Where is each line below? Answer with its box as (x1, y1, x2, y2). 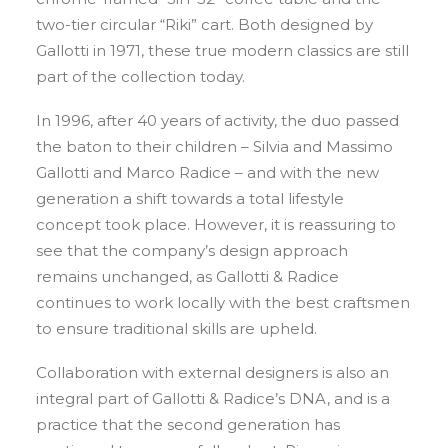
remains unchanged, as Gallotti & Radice (36, 267, 339, 286)
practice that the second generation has (36, 415, 340, 434)
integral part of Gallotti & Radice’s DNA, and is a (36, 389, 390, 408)
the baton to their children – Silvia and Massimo (36, 137, 393, 156)
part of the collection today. (36, 67, 245, 86)
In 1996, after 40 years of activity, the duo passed (36, 111, 399, 130)
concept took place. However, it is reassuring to (36, 215, 396, 234)
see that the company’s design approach (36, 241, 348, 260)
